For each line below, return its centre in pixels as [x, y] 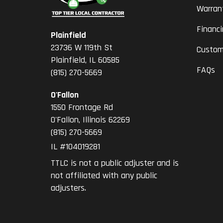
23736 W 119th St [82, 48]
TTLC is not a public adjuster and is [115, 163]
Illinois [94, 120]
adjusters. [68, 188]
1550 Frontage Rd [82, 108]
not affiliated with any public [104, 176]
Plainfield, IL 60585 [85, 60]
